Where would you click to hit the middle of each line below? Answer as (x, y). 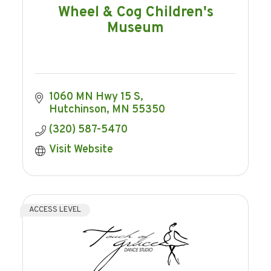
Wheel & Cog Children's (135, 12)
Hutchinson (77, 110)
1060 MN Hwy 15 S (94, 97)
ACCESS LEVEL (55, 210)
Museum (135, 28)
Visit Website (81, 150)
